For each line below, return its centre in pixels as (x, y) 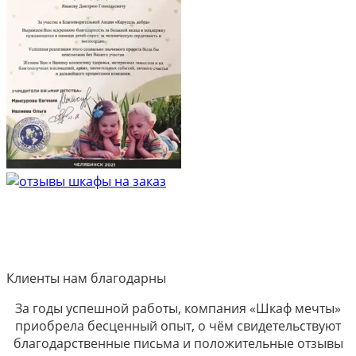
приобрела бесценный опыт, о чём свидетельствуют (178, 325)
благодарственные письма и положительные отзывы (178, 343)
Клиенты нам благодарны (86, 278)
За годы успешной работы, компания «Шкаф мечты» (178, 308)
